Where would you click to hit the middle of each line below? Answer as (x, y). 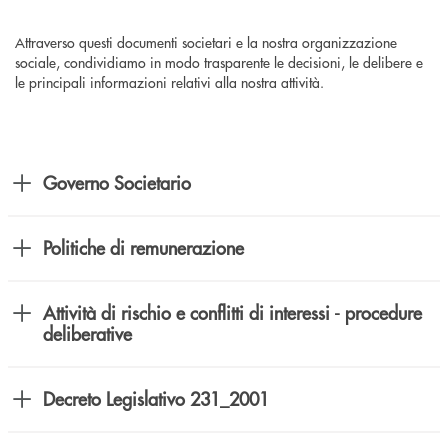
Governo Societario (117, 183)
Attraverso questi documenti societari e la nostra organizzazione (206, 42)
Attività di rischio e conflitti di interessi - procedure (232, 313)
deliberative (87, 334)
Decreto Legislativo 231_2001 (156, 399)
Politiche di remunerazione (143, 248)
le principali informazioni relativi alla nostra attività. (169, 82)
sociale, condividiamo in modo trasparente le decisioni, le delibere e (219, 62)
